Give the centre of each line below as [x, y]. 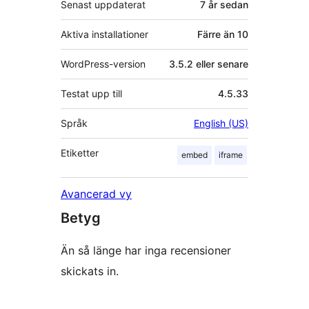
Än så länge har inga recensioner [146, 251]
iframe [231, 155]
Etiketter [80, 153]
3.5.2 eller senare [209, 64]
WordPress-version [103, 64]
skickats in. [90, 271]
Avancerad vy [96, 194]
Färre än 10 [223, 34]
